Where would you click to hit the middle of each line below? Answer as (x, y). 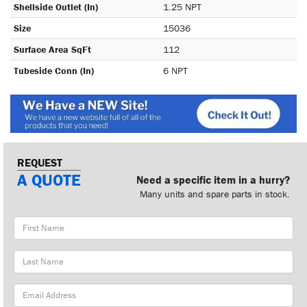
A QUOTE (49, 180)
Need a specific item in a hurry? (213, 179)
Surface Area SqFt (52, 49)
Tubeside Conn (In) (54, 71)
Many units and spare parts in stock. (215, 194)
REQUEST (40, 162)
